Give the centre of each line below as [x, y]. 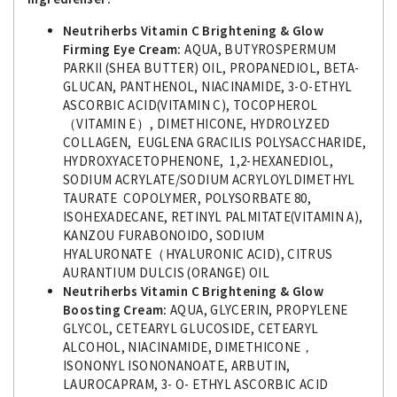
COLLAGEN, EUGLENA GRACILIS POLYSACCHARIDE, [215, 142]
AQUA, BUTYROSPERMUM [259, 49]
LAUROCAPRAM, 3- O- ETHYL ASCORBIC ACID [196, 384]
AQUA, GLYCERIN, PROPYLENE [257, 309]
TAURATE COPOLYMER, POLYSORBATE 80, [187, 198]
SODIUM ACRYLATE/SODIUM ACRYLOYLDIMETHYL [209, 179]
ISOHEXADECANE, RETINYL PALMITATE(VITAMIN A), [213, 216]
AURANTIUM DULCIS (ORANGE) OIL [166, 272]
